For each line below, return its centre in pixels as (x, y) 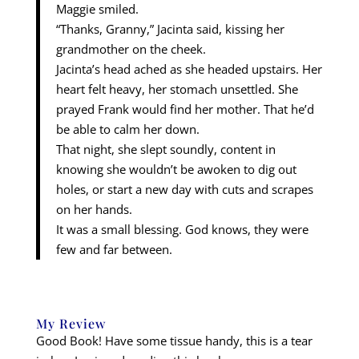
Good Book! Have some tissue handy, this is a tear (174, 341)
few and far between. (114, 250)
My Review (71, 324)
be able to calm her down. (127, 129)
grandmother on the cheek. (131, 49)
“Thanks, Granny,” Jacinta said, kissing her (170, 29)
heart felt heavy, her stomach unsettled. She (177, 89)
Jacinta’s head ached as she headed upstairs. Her (189, 69)
